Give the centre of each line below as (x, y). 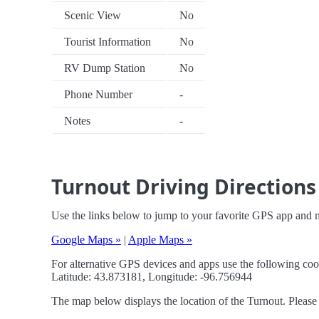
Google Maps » (86, 240)
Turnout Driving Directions (184, 187)
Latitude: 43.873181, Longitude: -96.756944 (152, 277)
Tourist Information (108, 42)
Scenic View (93, 16)
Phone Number (98, 95)
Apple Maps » (160, 240)
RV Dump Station (105, 68)
